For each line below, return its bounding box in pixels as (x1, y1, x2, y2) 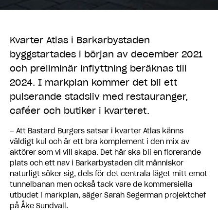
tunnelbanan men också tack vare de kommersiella (10, 180, 192, 189)
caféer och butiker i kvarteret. (10, 105, 149, 117)
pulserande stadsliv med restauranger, (10, 91, 188, 103)
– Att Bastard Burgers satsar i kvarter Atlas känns (10, 127, 183, 136)
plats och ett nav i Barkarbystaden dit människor (10, 159, 183, 168)
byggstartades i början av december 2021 (10, 49, 202, 60)
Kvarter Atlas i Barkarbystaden (10, 35, 150, 46)
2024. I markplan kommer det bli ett (10, 77, 177, 89)
